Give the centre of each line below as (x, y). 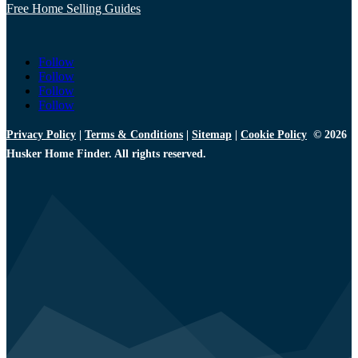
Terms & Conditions (134, 134)
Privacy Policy (41, 134)
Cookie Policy (274, 134)
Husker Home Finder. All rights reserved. (106, 153)
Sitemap (212, 134)
